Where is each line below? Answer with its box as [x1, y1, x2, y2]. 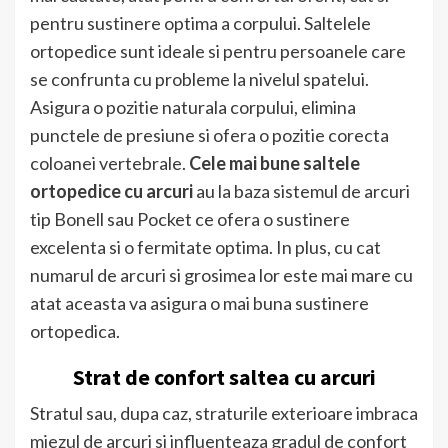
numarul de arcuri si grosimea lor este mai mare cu [30, 263, 413, 286]
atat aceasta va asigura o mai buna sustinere [30, 291, 369, 314]
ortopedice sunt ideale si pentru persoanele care [30, 39, 406, 62]
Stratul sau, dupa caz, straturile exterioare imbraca [30, 401, 418, 424]
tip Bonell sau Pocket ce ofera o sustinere [30, 207, 350, 230]
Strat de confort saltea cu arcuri [72, 362, 376, 391]
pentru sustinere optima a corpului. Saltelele [30, 11, 371, 34]
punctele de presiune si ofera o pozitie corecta [30, 123, 389, 146]
